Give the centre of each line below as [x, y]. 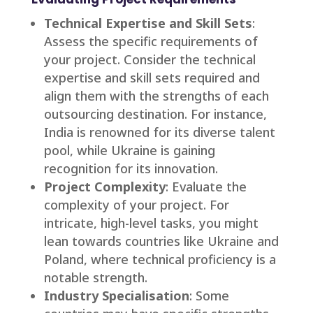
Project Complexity [104, 187]
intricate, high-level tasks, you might [151, 223]
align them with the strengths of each [156, 96]
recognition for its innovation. [131, 169]
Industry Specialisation [116, 296]
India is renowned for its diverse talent [159, 132]
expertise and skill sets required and [152, 78]
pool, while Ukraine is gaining [129, 151]
